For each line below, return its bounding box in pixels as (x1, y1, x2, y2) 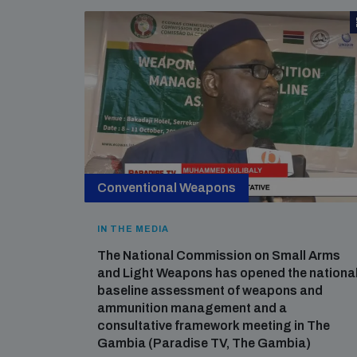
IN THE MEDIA (97, 224, 170, 233)
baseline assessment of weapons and (97, 284, 323, 297)
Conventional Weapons (97, 181, 236, 194)
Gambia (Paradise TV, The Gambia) (97, 336, 311, 350)
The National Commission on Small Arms (97, 249, 340, 262)
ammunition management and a (97, 301, 287, 315)
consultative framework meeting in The (97, 319, 330, 332)
